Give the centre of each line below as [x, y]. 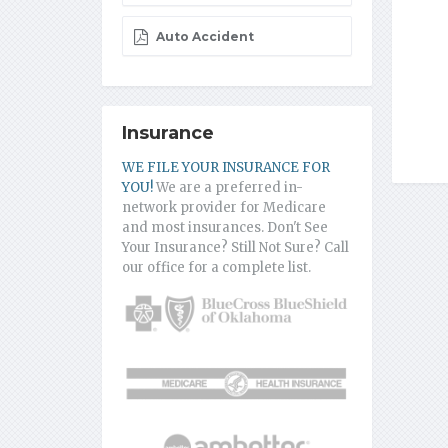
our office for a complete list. [216, 268]
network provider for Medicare [224, 208]
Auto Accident [203, 37]
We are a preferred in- [228, 188]
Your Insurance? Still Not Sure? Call [235, 248]
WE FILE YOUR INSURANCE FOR [226, 168]
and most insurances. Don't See [225, 228]
